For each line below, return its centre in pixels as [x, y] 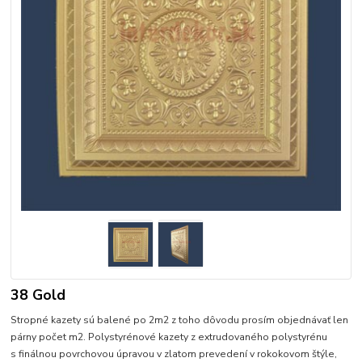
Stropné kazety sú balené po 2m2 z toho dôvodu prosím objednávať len [180, 320]
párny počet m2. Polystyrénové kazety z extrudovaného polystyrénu [169, 337]
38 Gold [38, 295]
